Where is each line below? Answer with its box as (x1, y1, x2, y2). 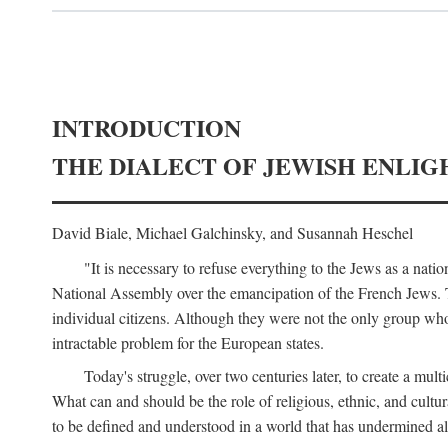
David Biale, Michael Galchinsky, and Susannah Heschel (52, 222, 413, 243)
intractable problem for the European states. (52, 332, 324, 354)
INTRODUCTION (52, 110, 241, 145)
